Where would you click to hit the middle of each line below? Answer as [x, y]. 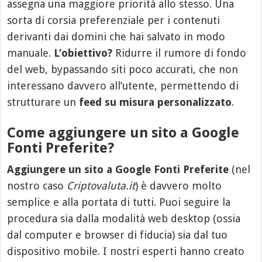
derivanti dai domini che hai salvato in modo [116, 36]
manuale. [31, 53]
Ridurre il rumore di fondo [180, 53]
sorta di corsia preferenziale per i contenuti [114, 20]
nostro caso [37, 185]
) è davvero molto [179, 185]
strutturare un [43, 102]
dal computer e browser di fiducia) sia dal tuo [118, 235]
